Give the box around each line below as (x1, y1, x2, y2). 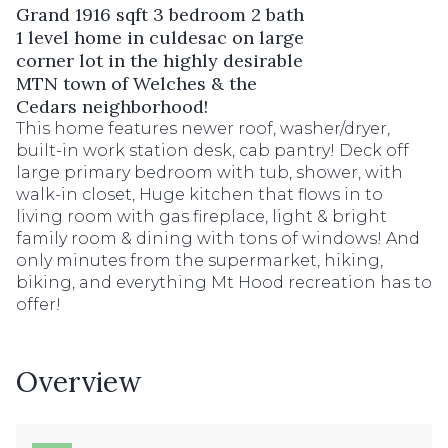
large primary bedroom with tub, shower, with (16, 163, 403, 182)
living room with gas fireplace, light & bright (16, 207, 387, 226)
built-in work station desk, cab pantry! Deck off (16, 141, 409, 160)
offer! (16, 295, 61, 314)
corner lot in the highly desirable (16, 49, 303, 72)
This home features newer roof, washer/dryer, (16, 119, 390, 138)
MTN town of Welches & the (16, 72, 257, 95)
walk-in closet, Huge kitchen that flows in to (16, 185, 383, 204)
